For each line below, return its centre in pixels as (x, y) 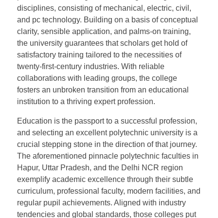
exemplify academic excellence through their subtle (105, 180)
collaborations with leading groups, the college (97, 78)
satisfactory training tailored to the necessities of (99, 55)
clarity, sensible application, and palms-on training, (104, 32)
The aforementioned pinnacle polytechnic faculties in (108, 156)
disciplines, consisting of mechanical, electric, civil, (104, 8)
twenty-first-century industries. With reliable (91, 67)
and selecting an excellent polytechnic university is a (107, 133)
